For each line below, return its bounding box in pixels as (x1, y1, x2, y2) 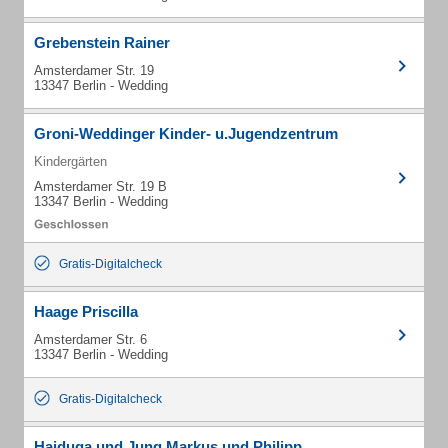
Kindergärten (34, 154, 107, 169)
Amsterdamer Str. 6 (34, 332, 147, 347)
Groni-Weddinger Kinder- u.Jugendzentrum (34, 125, 338, 142)
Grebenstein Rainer (34, 34, 170, 51)
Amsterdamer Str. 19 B (34, 179, 167, 194)
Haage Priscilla (34, 303, 138, 320)
